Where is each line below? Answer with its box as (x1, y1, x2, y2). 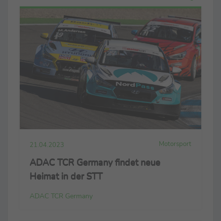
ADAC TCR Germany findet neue (30, 156, 160, 169)
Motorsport (159, 140, 191, 149)
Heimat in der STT (30, 170, 103, 183)
